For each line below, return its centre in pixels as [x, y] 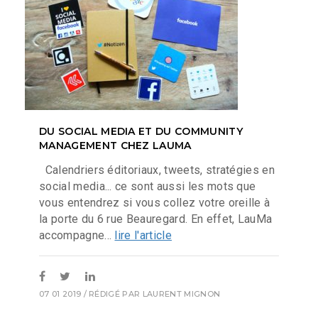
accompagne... [77, 236]
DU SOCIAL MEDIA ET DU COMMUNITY [141, 131]
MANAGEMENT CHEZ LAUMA [115, 145]
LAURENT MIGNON [181, 294]
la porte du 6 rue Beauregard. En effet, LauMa [156, 219]
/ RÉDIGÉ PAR [112, 294]
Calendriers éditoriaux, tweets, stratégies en [157, 170]
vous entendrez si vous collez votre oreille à [155, 203]
